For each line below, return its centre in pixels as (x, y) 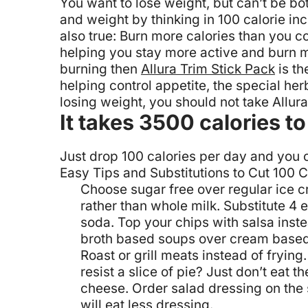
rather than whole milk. (150, 206)
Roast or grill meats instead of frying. (194, 255)
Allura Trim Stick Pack (208, 69)
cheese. (104, 288)
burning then (100, 69)
